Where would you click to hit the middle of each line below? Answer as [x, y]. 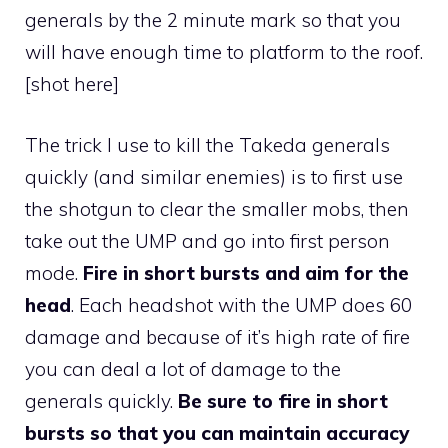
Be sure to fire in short [283, 400]
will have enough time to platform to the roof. [224, 52]
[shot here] [72, 84]
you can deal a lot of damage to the [183, 368]
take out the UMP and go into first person [207, 240]
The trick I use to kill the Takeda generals [207, 144]
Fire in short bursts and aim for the [246, 272]
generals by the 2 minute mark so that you [213, 20]
